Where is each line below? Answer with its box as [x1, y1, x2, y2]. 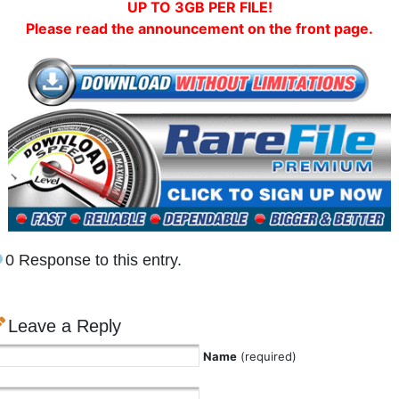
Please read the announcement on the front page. [26, 20, 373, 37]
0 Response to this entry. [5, 251, 182, 270]
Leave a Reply [8, 316, 121, 337]
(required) [237, 349, 297, 364]
